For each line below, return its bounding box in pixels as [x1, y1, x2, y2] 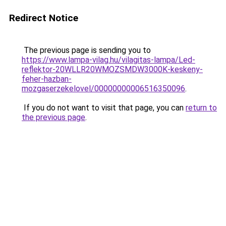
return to [186, 103, 217, 112]
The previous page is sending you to [22, 45, 151, 55]
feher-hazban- [22, 74, 72, 84]
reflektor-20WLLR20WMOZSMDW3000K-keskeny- [22, 65, 203, 74]
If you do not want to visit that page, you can [22, 103, 186, 112]
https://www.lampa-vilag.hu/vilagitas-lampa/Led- [22, 55, 195, 65]
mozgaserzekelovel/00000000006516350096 [22, 84, 185, 93]
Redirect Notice [9, 12, 78, 24]
